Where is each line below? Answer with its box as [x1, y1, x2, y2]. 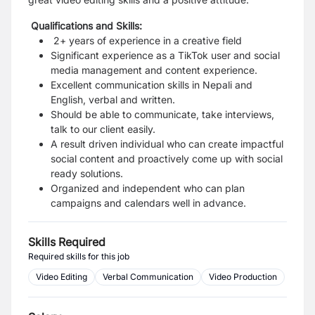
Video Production [209, 271, 277, 282]
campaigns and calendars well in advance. [51, 197, 246, 209]
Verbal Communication [103, 271, 193, 282]
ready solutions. [51, 167, 123, 179]
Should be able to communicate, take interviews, [51, 108, 274, 120]
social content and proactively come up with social [51, 153, 283, 165]
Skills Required [28, 235, 105, 249]
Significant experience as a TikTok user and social [51, 49, 280, 61]
